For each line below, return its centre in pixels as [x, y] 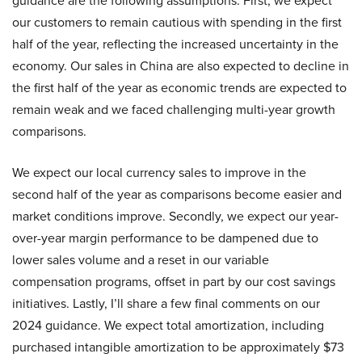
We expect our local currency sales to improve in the [159, 173]
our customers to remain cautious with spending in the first [177, 22]
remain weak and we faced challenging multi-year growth [174, 109]
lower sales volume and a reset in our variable [141, 260]
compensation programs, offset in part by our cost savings [174, 282]
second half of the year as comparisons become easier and [177, 194]
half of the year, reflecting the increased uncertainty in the [175, 44]
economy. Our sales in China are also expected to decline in [181, 66]
